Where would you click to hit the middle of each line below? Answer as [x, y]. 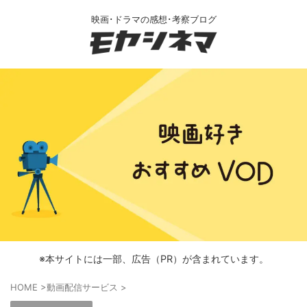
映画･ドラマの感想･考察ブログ [153, 19]
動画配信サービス [82, 287]
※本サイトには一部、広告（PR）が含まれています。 [153, 258]
